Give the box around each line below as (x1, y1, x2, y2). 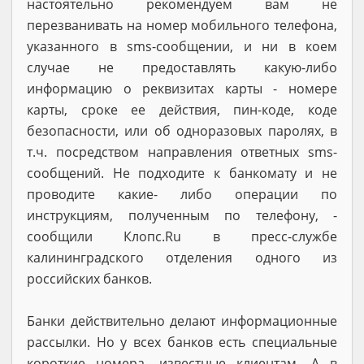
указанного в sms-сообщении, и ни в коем (27, 37, 337, 55)
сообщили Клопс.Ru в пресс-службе (27, 227, 337, 245)
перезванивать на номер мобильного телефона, (27, 15, 337, 34)
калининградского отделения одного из (27, 248, 337, 266)
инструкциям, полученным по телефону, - (27, 206, 337, 224)
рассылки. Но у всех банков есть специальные (27, 332, 337, 351)
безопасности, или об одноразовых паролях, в (27, 121, 337, 140)
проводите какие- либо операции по (27, 184, 337, 203)
